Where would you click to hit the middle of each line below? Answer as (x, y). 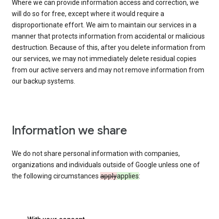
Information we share (69, 131)
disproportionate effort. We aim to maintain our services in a (104, 25)
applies (128, 176)
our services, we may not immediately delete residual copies (104, 59)
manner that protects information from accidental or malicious (108, 36)
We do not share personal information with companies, (96, 154)
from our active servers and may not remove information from (108, 70)
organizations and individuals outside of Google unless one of (106, 165)
